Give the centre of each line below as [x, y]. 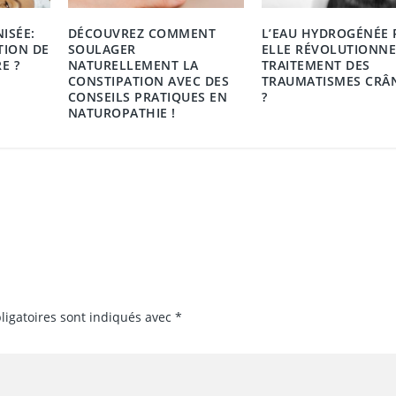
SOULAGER [102, 49]
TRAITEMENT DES [316, 65]
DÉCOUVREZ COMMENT [142, 33]
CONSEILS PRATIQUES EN [148, 96]
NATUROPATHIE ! [122, 112]
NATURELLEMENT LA [133, 65]
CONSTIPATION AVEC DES [148, 80]
